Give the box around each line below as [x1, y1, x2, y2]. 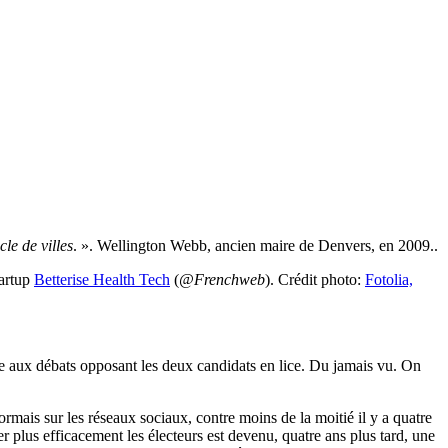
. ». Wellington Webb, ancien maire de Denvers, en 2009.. [73, 236, 438, 254]
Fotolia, [365, 270, 413, 288]
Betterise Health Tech [34, 270, 170, 288]
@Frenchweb [179, 270, 265, 288]
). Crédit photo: [265, 270, 365, 288]
